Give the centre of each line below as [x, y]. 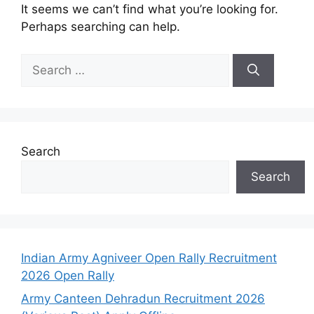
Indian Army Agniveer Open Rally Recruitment [149, 258]
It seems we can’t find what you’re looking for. [150, 9]
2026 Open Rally [68, 275]
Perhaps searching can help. [101, 27]
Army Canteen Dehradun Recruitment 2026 [143, 299]
